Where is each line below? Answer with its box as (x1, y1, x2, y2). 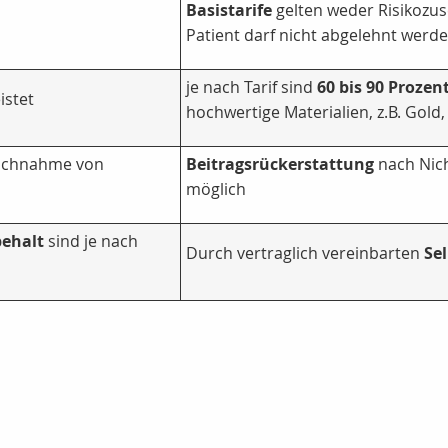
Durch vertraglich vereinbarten (186, 242, 424, 265)
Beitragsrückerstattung (186, 153, 374, 176)
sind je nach (44, 230, 138, 253)
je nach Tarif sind (186, 76, 317, 99)
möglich (186, 178, 246, 201)
